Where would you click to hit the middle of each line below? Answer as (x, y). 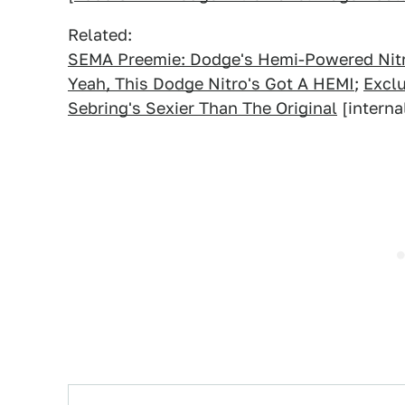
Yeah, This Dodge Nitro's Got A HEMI (211, 84)
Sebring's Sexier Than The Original (202, 108)
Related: (100, 35)
